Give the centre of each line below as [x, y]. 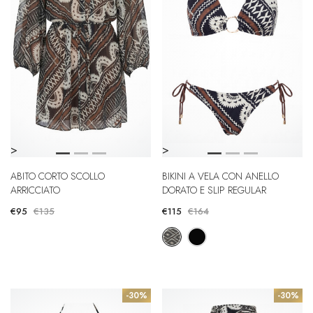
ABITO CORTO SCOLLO [58, 176]
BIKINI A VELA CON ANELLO [220, 176]
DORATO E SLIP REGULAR [214, 190]
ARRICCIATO [35, 190]
